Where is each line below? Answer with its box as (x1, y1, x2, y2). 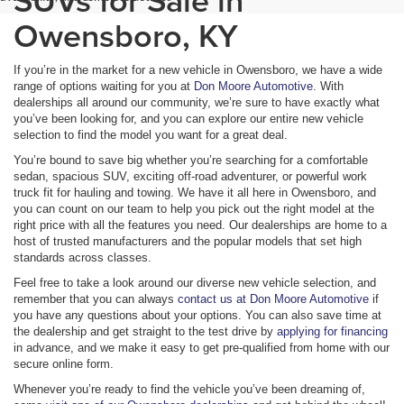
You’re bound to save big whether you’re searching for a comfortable (14, 152, 368, 167)
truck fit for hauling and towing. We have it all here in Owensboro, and (14, 185, 376, 199)
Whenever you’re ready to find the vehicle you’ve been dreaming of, (14, 381, 365, 396)
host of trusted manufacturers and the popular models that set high (14, 234, 362, 248)
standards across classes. (14, 250, 151, 264)
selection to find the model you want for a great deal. (14, 127, 288, 142)
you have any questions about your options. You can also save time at (14, 308, 381, 322)
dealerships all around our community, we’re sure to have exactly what (14, 95, 380, 109)
